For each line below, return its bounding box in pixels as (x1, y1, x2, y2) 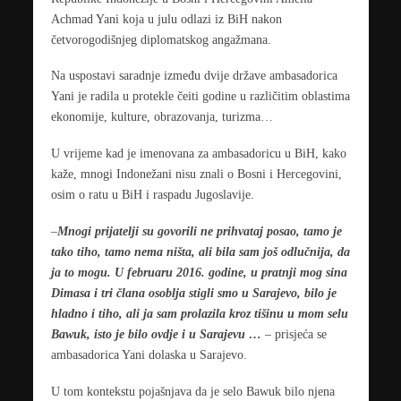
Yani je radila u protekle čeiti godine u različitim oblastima (50, 89, 350, 104)
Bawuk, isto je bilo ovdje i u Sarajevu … (50, 327, 261, 342)
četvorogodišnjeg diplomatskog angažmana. (50, 31, 271, 47)
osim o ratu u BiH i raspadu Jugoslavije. (50, 187, 254, 202)
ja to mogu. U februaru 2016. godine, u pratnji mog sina (50, 265, 347, 280)
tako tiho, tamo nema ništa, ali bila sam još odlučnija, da (50, 244, 350, 260)
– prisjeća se (260, 327, 327, 342)
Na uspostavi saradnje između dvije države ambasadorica (50, 68, 337, 83)
